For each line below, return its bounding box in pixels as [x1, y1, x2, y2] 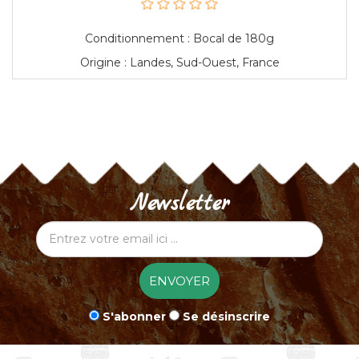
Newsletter [129, 188, 230, 220]
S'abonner [103, 309, 166, 324]
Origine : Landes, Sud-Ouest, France [79, 54, 280, 70]
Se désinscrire [183, 309, 270, 324]
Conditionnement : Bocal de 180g [85, 30, 274, 46]
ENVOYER [149, 272, 210, 288]
